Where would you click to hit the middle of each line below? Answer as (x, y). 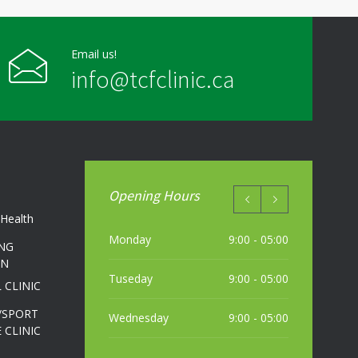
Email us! (94, 54)
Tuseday (131, 278)
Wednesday (139, 318)
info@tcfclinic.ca (153, 79)
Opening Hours (154, 195)
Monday (130, 239)
